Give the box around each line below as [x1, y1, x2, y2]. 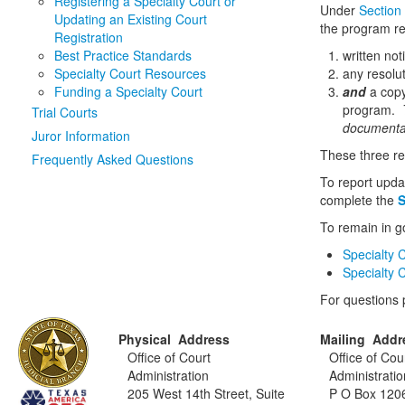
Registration [54, 28, 123, 46]
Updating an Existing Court [54, 10, 207, 28]
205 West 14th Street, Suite [127, 384, 286, 402]
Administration [127, 366, 210, 384]
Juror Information [32, 127, 130, 145]
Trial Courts [32, 103, 98, 121]
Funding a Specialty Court [54, 82, 202, 100]
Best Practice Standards [54, 46, 192, 64]
